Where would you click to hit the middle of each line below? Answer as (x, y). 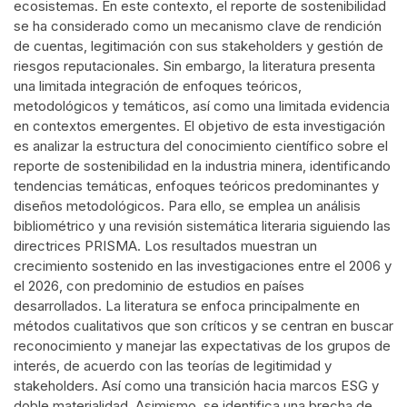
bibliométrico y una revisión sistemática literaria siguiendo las (202, 226)
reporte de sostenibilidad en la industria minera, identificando (202, 166)
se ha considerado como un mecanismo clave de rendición (198, 26)
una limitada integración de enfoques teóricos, (158, 86)
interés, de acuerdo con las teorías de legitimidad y (173, 366)
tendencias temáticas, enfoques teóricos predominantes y (196, 186)
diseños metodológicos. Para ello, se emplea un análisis (187, 206)
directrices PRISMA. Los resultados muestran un (165, 246)
